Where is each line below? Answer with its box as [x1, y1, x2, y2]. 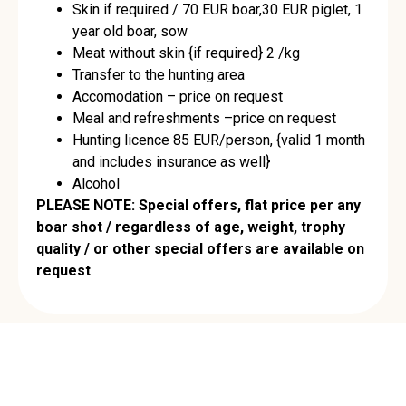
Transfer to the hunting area [72, 66, 245, 84]
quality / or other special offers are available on [36, 240, 364, 258]
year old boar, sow [72, 23, 188, 41]
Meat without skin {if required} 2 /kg [72, 44, 300, 63]
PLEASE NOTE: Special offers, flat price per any [36, 197, 361, 215]
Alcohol [72, 175, 120, 193]
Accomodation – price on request [72, 88, 283, 106]
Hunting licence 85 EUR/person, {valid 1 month [72, 131, 365, 150]
